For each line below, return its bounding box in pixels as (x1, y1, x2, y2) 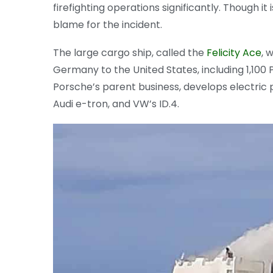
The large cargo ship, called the (53, 45, 207, 60)
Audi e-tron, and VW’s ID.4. (53, 96, 179, 111)
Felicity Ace (207, 45, 261, 60)
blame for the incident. (53, 17, 162, 32)
